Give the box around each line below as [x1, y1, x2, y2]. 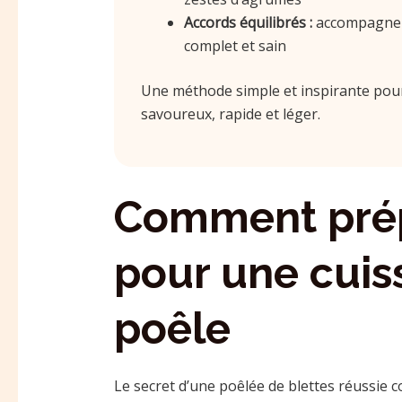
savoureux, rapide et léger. [140, 103, 320, 124]
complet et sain [183, 35, 286, 56]
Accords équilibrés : [183, 12, 312, 32]
